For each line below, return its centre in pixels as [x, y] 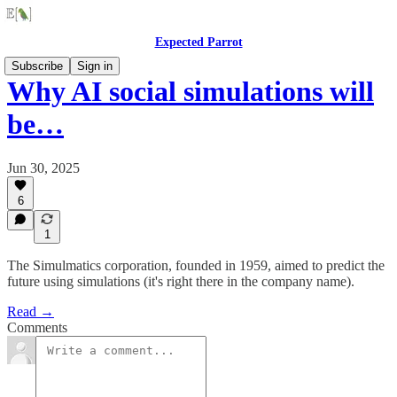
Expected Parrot [198, 42]
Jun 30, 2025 [43, 167]
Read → [31, 311]
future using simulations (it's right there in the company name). [181, 281]
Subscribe [37, 66]
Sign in [95, 66]
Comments [37, 327]
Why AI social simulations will [191, 92]
